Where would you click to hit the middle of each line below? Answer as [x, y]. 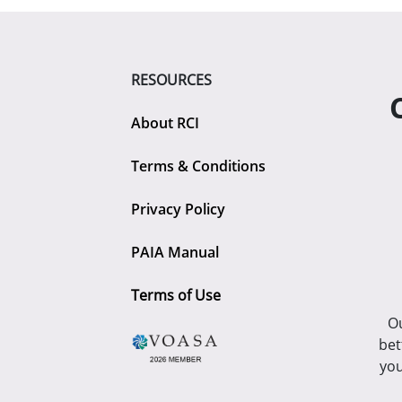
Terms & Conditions [199, 166]
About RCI [166, 123]
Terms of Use [176, 295]
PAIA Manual [175, 252]
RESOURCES [172, 80]
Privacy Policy [179, 209]
